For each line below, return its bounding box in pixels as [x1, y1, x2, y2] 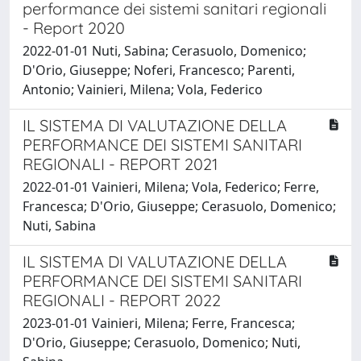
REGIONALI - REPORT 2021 [23, 153, 218, 174]
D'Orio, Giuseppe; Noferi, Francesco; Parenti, [23, 60, 295, 79]
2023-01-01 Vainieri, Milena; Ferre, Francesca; [23, 313, 295, 332]
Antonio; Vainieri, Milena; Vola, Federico [23, 80, 263, 98]
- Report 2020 [23, 17, 125, 38]
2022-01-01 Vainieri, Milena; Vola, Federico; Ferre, [23, 177, 319, 196]
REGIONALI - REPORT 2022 [23, 289, 221, 310]
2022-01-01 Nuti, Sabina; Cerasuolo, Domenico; [23, 41, 306, 60]
